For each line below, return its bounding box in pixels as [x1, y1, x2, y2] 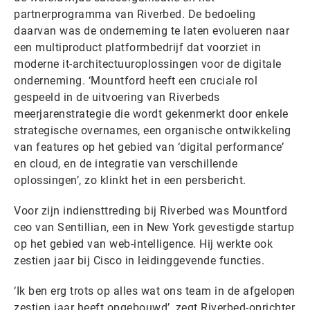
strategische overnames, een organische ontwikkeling [14, 123, 291, 137]
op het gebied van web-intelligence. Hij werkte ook [14, 237, 273, 250]
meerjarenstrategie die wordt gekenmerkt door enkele [14, 107, 289, 120]
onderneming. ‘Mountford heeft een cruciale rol [14, 73, 257, 87]
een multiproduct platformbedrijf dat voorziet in [14, 40, 261, 54]
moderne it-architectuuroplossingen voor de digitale [14, 57, 282, 71]
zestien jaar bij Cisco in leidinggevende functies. [14, 253, 268, 267]
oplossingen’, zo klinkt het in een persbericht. [14, 173, 246, 187]
